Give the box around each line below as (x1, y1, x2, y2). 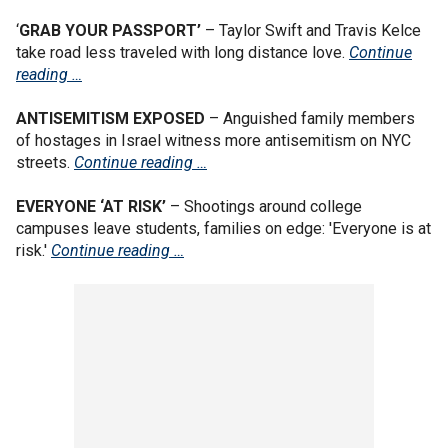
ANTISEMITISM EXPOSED (16, 108, 205, 128)
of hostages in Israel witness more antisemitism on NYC (16, 130, 411, 150)
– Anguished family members (205, 108, 415, 128)
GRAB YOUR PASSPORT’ (19, 20, 201, 40)
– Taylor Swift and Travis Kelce (201, 20, 421, 40)
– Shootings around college (166, 196, 362, 216)
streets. (16, 152, 74, 172)
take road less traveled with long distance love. (16, 42, 349, 62)
